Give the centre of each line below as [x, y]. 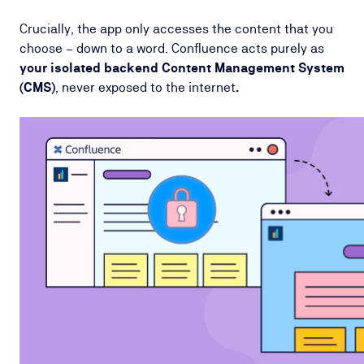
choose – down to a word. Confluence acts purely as [172, 48]
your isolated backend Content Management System [182, 68]
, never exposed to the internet [145, 87]
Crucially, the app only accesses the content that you [176, 29]
